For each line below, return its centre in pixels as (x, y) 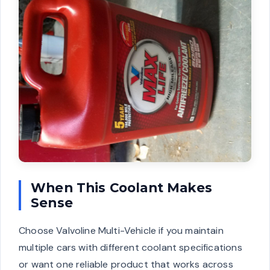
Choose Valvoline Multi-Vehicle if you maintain (121, 231)
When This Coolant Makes (121, 188)
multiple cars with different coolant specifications (130, 248)
